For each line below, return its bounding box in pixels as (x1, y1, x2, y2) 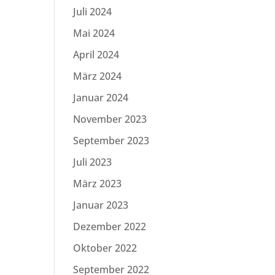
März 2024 (73, 69, 122, 83)
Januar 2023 (73, 198, 129, 212)
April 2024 (73, 48, 120, 61)
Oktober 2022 (73, 241, 137, 255)
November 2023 (73, 112, 147, 126)
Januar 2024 (73, 91, 129, 104)
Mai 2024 (73, 26, 115, 40)
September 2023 (73, 134, 150, 147)
